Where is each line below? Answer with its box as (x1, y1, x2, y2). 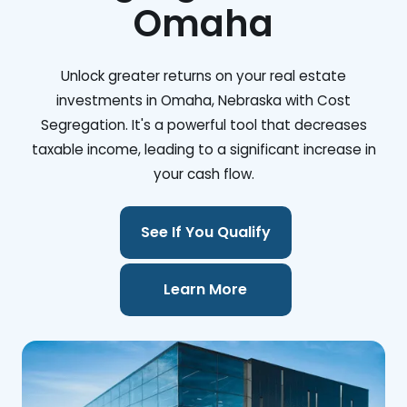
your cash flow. (153, 164, 254, 184)
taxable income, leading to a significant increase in (31, 140, 376, 159)
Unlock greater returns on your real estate (61, 66, 346, 85)
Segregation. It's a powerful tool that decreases (40, 115, 367, 134)
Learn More (164, 279, 248, 301)
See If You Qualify (140, 222, 271, 243)
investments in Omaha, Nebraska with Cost (56, 91, 351, 110)
